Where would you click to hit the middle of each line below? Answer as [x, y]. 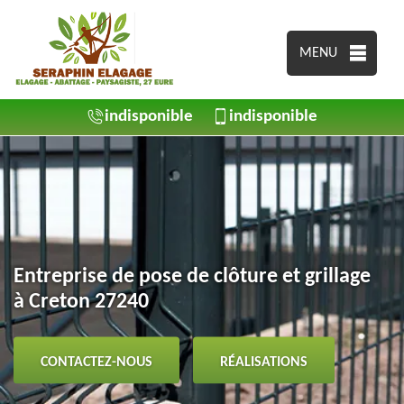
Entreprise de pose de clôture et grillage [192, 276]
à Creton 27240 [81, 301]
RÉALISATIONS [264, 362]
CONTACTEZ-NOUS [96, 362]
